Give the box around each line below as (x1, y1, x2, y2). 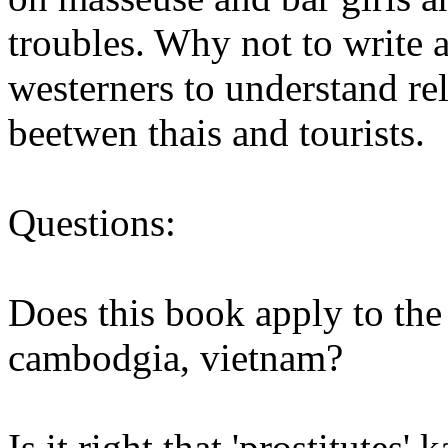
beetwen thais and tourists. (8, 111, 425, 155)
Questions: (8, 201, 176, 245)
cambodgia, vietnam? (8, 336, 343, 380)
